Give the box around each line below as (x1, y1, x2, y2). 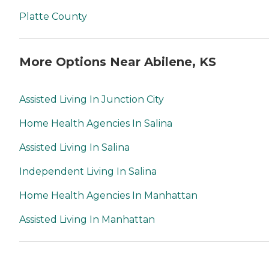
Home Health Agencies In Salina (19, 118, 172, 130)
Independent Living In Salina (19, 166, 157, 178)
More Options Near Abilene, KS (19, 55, 216, 70)
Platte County (19, 10, 87, 22)
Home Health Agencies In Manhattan (19, 190, 198, 202)
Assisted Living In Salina (19, 142, 130, 154)
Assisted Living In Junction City (19, 94, 164, 106)
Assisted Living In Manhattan (19, 214, 155, 226)
